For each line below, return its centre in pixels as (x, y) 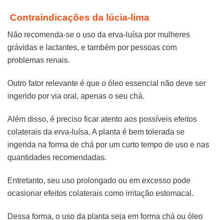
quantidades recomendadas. (57, 158)
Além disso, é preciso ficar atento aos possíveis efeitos (102, 119)
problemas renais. (39, 60)
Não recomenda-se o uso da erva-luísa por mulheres (99, 35)
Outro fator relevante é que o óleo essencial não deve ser (107, 83)
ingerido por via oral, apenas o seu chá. (76, 96)
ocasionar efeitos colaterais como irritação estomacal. (100, 193)
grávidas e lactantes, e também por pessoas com (92, 48)
